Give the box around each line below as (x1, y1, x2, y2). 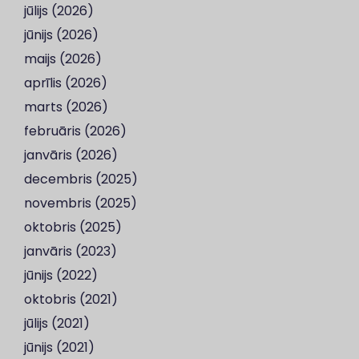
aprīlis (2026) (24, 74, 107, 92)
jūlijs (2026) (24, 2, 94, 20)
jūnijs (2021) (24, 338, 95, 357)
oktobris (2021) (24, 290, 118, 309)
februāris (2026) (24, 122, 127, 140)
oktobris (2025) (24, 218, 122, 236)
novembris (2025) (24, 194, 137, 212)
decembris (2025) (24, 170, 138, 188)
